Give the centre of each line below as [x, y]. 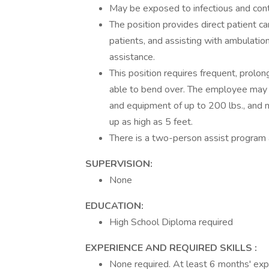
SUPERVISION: [119, 164]
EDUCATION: [114, 206]
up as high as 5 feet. [151, 122]
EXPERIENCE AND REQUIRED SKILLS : [171, 248]
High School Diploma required [171, 222]
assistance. [132, 57]
